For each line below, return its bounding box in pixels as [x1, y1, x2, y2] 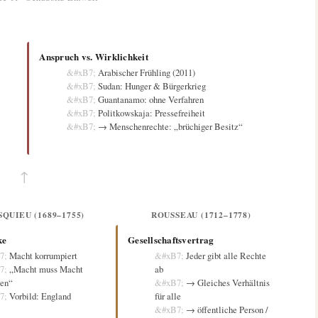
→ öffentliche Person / [186, 303, 269, 317]
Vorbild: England [9, 290, 72, 303]
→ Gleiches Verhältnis [186, 276, 270, 290]
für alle [155, 290, 182, 303]
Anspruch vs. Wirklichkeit [39, 49, 148, 63]
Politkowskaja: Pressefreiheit [97, 106, 205, 119]
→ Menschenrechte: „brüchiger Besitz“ [97, 119, 243, 133]
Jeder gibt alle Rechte [186, 249, 267, 263]
